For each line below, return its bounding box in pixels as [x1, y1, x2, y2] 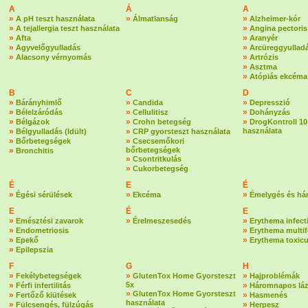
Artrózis [250, 53, 278, 61]
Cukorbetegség [133, 164, 188, 173]
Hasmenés [250, 291, 287, 299]
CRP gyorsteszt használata [133, 127, 230, 135]
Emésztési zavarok [16, 217, 83, 225]
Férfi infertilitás [16, 281, 71, 289]
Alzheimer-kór [250, 14, 300, 23]
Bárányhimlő [16, 98, 62, 107]
